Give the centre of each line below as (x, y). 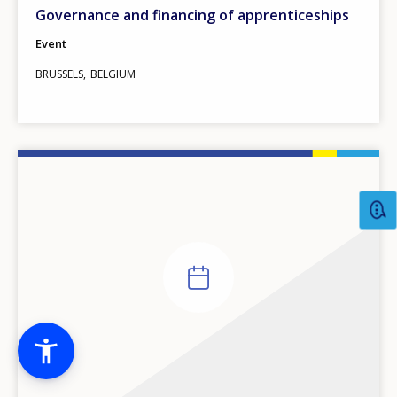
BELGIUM (113, 74)
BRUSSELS (59, 74)
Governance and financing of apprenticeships (192, 15)
